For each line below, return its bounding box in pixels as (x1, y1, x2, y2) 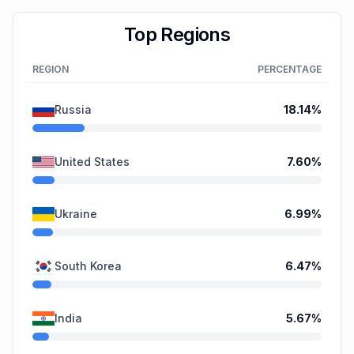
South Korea (55, 259, 122, 273)
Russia (55, 103, 92, 116)
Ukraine (55, 207, 97, 220)
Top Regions (123, 23, 231, 46)
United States (55, 155, 130, 168)
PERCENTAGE (258, 63, 322, 75)
